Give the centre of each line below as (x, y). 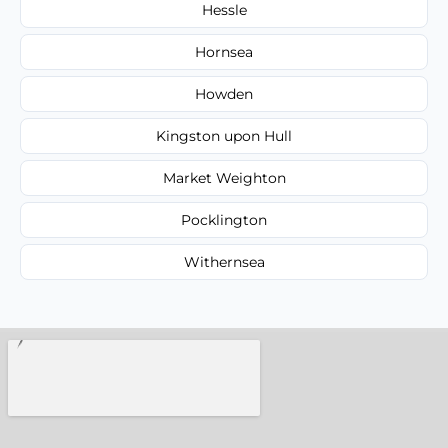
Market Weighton (224, 178)
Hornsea (224, 52)
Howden (224, 94)
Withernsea (224, 262)
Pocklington (224, 220)
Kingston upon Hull (224, 136)
